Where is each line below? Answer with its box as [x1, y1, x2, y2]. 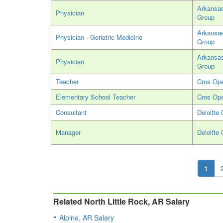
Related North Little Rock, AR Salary [53, 196, 190, 208]
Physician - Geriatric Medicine [56, 32, 142, 42]
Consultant [56, 108, 87, 117]
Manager [56, 127, 81, 137]
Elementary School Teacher [56, 92, 135, 102]
